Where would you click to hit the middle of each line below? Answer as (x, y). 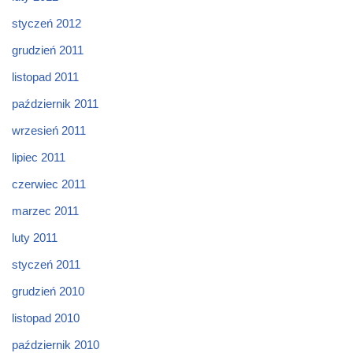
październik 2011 (55, 103)
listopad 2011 (45, 76)
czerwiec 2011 (49, 184)
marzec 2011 (45, 210)
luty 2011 (35, 237)
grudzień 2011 (48, 50)
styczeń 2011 (46, 264)
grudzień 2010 (48, 291)
